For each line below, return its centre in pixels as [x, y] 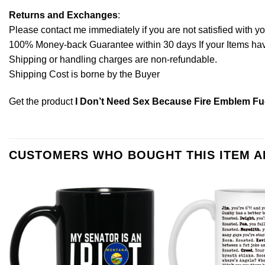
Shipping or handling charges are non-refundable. [113, 59]
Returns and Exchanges [63, 15]
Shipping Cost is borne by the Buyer [84, 74]
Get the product [42, 101]
